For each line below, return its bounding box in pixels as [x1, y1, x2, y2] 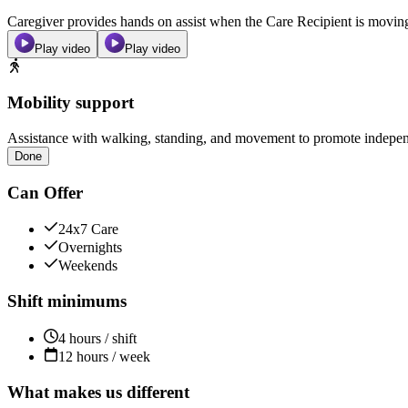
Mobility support [7, 93, 134, 113]
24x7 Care [58, 221, 118, 238]
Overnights [58, 240, 122, 256]
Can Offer [7, 182, 83, 202]
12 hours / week [58, 348, 150, 364]
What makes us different [7, 382, 189, 402]
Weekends [58, 258, 117, 274]
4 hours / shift [58, 330, 137, 346]
